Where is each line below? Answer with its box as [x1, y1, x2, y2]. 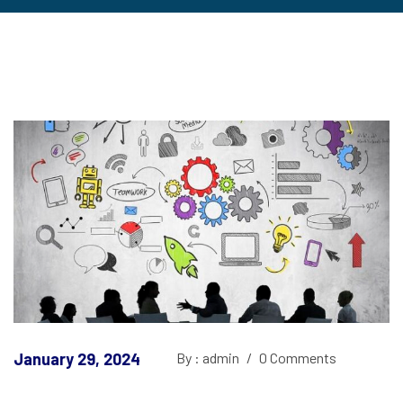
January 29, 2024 [13, 349, 140, 370]
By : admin [176, 349, 242, 367]
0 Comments [256, 349, 336, 367]
